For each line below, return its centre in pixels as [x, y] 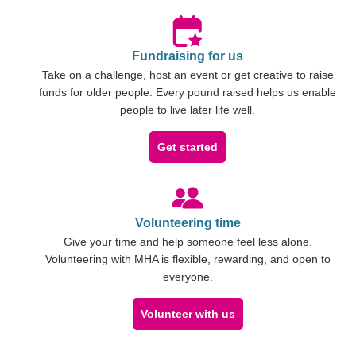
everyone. [188, 276]
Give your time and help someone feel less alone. [188, 241]
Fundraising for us [188, 56]
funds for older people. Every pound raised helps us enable [188, 92]
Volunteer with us [188, 313]
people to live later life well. [188, 109]
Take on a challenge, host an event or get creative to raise [188, 74]
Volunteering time [188, 222]
